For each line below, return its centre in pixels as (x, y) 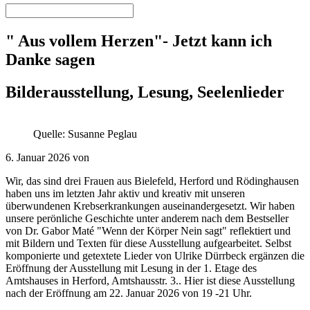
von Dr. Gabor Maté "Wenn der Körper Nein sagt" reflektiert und (148, 230)
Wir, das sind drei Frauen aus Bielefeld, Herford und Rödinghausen (152, 181)
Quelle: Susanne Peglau (85, 134)
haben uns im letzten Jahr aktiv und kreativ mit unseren (125, 193)
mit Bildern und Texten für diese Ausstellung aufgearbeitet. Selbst (148, 243)
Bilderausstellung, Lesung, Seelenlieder (145, 92)
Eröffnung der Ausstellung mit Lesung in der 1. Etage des (131, 268)
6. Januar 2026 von (47, 157)
